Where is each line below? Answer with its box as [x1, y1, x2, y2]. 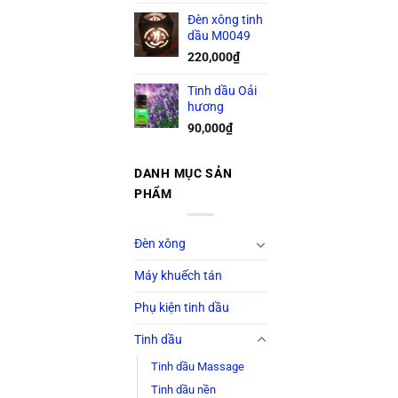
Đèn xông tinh [187, 12, 263, 28]
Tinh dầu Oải [187, 83, 257, 99]
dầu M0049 [187, 28, 251, 44]
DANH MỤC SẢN [134, 166, 233, 182]
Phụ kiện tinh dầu [134, 300, 229, 316]
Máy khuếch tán [134, 268, 222, 284]
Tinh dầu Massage [151, 360, 244, 374]
